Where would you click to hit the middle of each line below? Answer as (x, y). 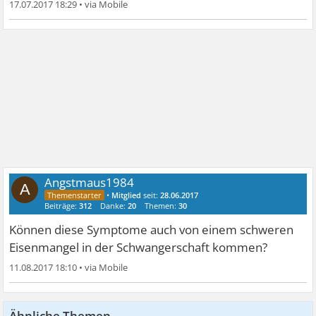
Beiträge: (62, 206)
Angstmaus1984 (90, 183)
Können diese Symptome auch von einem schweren (152, 230)
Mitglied (127, 195)
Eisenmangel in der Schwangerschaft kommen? (139, 248)
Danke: (114, 206)
